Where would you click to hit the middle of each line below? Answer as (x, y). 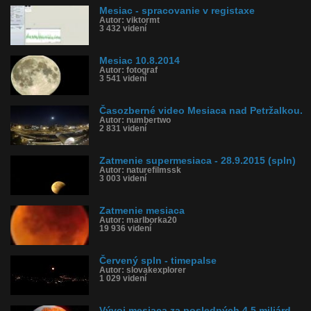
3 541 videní (123, 78)
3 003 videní (123, 178)
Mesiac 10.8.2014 (140, 61)
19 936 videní (125, 228)
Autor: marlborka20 (138, 220)
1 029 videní (123, 278)
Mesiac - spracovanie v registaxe (177, 11)
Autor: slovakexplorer (143, 270)
